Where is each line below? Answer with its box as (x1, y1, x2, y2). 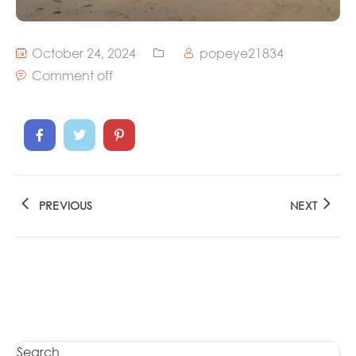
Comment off (32, 66, 113, 83)
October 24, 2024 (29, 44, 136, 61)
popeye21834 (199, 44, 284, 61)
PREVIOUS (39, 197, 93, 213)
